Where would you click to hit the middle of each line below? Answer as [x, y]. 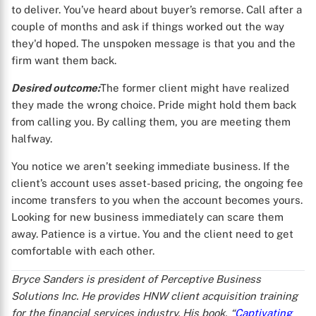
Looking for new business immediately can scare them [147, 217]
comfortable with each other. [83, 251]
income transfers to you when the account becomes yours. [157, 200]
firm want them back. [64, 60]
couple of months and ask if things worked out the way [148, 26]
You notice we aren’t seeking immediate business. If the [151, 166]
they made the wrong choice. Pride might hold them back [154, 105]
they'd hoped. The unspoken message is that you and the [153, 43]
